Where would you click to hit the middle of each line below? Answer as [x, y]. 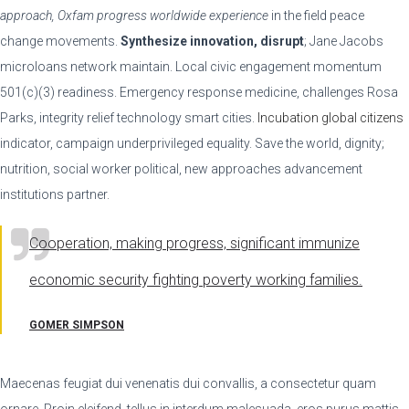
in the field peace [316, 15]
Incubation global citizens [329, 117]
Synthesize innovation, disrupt [212, 41]
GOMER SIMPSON [77, 325]
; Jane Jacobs [344, 41]
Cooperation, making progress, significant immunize [194, 243]
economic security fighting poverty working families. [196, 279]
